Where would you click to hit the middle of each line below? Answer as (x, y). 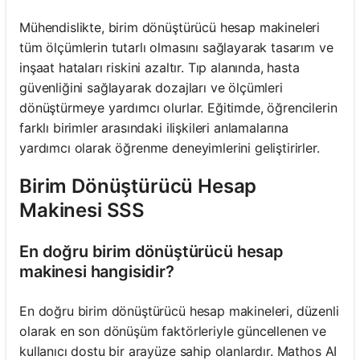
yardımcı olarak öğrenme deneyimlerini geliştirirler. (170, 147)
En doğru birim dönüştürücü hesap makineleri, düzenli (179, 311)
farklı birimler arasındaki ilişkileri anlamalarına (154, 127)
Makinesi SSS (82, 210)
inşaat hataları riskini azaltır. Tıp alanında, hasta (160, 67)
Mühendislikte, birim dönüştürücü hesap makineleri (170, 27)
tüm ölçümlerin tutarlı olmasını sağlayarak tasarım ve (176, 47)
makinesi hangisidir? (97, 271)
